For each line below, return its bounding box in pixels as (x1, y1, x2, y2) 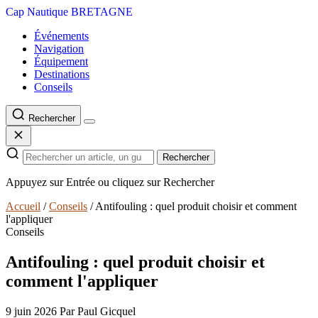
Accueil (6, 200, 40, 212)
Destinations (34, 68, 89, 80)
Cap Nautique (6, 6, 68, 18)
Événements (34, 30, 89, 42)
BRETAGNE (71, 6, 133, 18)
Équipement (34, 55, 88, 67)
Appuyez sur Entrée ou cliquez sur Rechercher (6, 176, 214, 188)
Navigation (34, 43, 84, 55)
